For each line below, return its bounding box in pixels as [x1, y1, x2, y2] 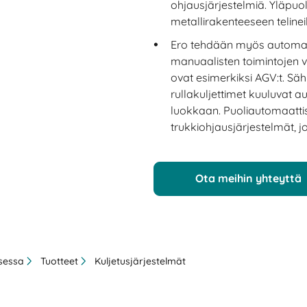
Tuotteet [40, 254, 79, 267]
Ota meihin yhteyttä [195, 171, 302, 185]
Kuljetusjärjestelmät [95, 254, 186, 267]
